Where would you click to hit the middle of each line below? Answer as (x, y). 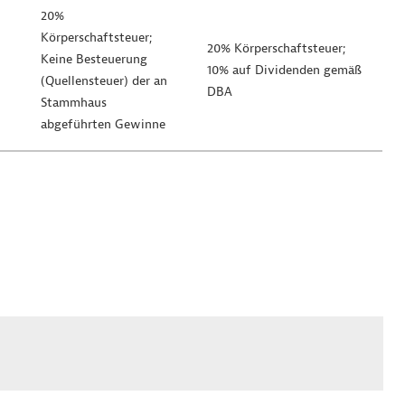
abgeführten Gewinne (103, 124)
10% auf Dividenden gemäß (284, 70)
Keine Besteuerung (94, 59)
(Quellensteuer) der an (104, 81)
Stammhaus (74, 103)
